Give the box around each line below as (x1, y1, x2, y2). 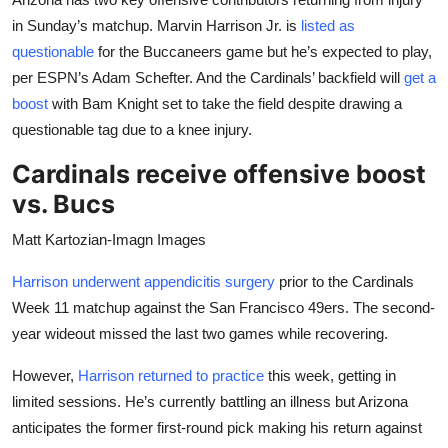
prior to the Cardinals (275, 272, 414, 290)
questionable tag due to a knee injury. (12, 120, 252, 138)
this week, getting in (264, 366, 396, 384)
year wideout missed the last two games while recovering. (12, 324, 388, 342)
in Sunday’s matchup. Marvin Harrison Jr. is (12, 16, 301, 34)
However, (12, 366, 78, 384)
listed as (301, 16, 355, 34)
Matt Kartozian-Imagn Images (12, 230, 206, 248)
